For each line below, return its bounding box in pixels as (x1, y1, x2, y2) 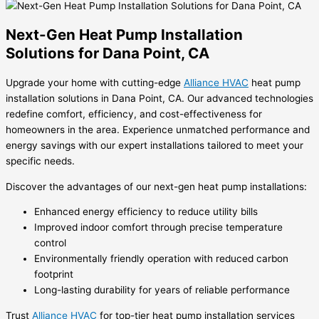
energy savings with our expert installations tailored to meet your (6, 140, 303, 152)
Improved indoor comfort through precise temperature (34, 221, 283, 234)
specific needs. (6, 155, 75, 167)
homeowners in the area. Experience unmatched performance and (6, 124, 310, 136)
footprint (34, 268, 73, 281)
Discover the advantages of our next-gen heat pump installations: (6, 180, 307, 192)
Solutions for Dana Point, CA (6, 44, 209, 63)
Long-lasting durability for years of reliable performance (34, 284, 290, 296)
